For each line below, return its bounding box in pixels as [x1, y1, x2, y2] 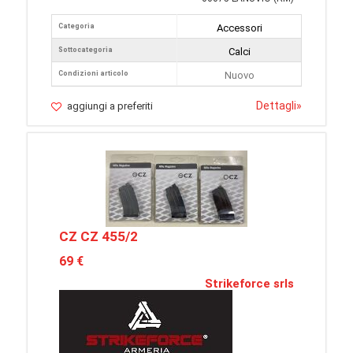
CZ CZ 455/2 [59, 229, 138, 245]
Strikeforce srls [205, 277, 294, 292]
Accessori [216, 22, 262, 35]
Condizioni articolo [58, 69, 128, 78]
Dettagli [256, 99, 296, 113]
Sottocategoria [58, 46, 113, 54]
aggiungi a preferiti [67, 100, 153, 113]
